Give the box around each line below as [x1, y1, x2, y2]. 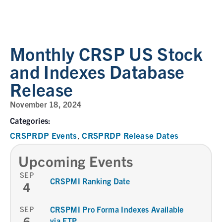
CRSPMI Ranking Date [50, 175, 130, 186]
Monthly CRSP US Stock [10, 42, 203, 64]
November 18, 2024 [10, 99, 82, 109]
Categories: [10, 115, 51, 125]
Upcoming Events [18, 152, 133, 170]
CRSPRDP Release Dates [82, 130, 179, 140]
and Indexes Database [10, 60, 185, 82]
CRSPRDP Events [10, 130, 77, 140]
